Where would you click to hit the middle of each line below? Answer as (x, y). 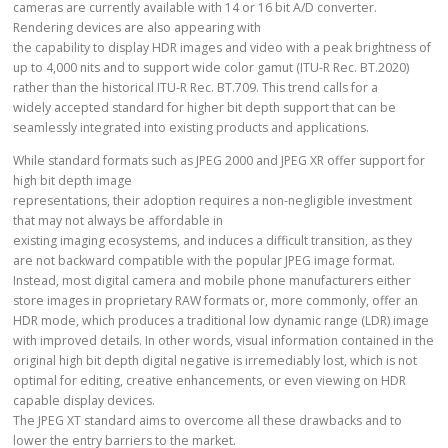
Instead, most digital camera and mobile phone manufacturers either (212, 280)
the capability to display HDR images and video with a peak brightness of (222, 47)
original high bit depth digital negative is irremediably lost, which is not (215, 360)
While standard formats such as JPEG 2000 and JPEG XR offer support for (219, 160)
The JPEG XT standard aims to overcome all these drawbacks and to (208, 420)
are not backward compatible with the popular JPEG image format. (204, 260)
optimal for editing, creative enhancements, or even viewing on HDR (210, 380)
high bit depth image (73, 180)
